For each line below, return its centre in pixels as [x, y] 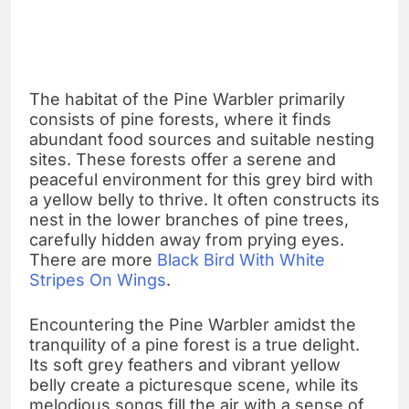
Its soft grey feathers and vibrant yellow [185, 364]
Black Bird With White [241, 259]
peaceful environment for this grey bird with [201, 179]
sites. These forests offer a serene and [183, 159]
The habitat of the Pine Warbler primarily [187, 99]
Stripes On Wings [98, 279]
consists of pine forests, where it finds [180, 119]
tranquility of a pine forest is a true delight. [194, 344]
